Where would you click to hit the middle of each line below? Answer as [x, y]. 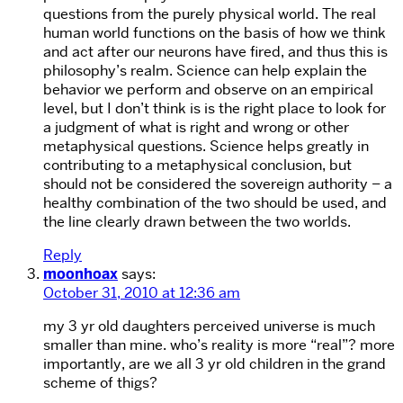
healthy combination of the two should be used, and [215, 203]
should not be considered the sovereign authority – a [218, 184]
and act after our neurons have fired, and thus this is [215, 52]
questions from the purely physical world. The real [210, 14]
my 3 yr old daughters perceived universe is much [209, 327]
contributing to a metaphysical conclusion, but [197, 166]
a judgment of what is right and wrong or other [196, 128]
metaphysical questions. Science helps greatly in [206, 147]
